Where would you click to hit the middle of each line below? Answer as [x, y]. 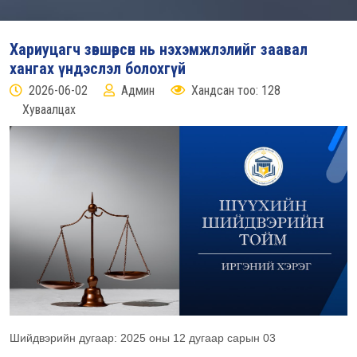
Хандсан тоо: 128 [236, 90]
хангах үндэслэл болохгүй [98, 69]
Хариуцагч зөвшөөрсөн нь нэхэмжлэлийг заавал [159, 49]
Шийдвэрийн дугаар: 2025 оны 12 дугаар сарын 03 [143, 338]
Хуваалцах [49, 110]
